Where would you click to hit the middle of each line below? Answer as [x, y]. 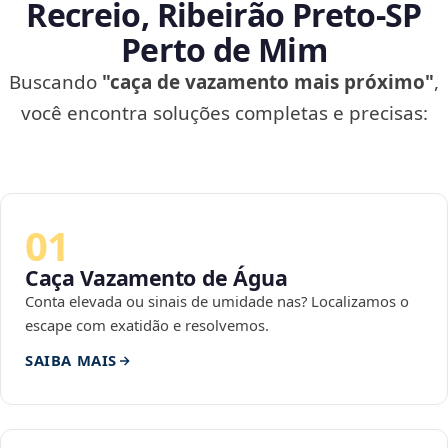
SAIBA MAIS [71, 360]
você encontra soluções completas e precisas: [224, 113]
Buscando [55, 82]
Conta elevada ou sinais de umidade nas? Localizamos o [217, 301]
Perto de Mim [224, 50]
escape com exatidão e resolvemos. [147, 325]
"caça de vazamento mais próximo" [268, 82]
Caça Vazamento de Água [156, 278]
